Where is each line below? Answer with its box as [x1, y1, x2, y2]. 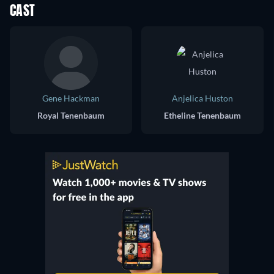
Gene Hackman [42, 92, 100, 103]
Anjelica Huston [172, 92, 233, 103]
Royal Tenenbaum [37, 109, 105, 120]
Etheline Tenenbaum [164, 109, 241, 120]
